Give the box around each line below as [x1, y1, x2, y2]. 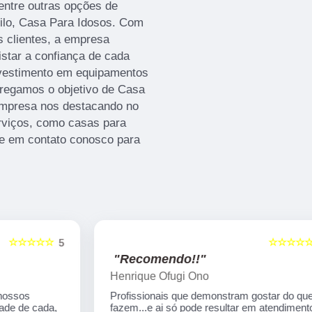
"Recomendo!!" [52, 252, 146, 267]
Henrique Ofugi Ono [49, 270, 148, 283]
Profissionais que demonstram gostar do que [49, 290, 253, 302]
